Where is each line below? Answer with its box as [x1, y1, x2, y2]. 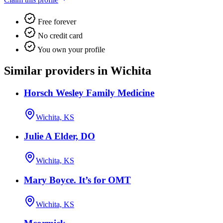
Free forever [36, 17, 76, 26]
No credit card [36, 31, 83, 40]
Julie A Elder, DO [24, 131, 95, 142]
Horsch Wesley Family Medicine [24, 87, 154, 98]
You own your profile [36, 45, 105, 54]
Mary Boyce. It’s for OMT [24, 174, 131, 185]
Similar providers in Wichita [4, 64, 151, 78]
